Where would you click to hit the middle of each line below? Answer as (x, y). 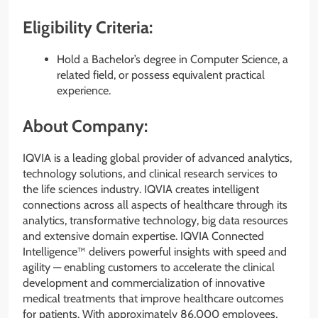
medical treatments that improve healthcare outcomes (153, 299)
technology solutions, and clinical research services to (150, 174)
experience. (84, 91)
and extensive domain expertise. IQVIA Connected (143, 236)
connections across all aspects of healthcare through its (155, 205)
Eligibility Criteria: (88, 28)
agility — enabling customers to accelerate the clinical (149, 268)
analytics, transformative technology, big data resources (155, 221)
